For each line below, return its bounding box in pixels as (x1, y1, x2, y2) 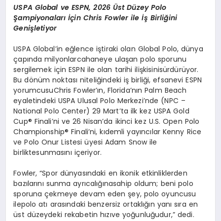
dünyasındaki (60, 168, 106, 178)
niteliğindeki (80, 74, 121, 85)
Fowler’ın (74, 85, 104, 95)
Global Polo (138, 43, 177, 54)
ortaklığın (123, 199, 155, 209)
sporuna (13, 188, 42, 199)
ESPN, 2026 (69, 2, 113, 12)
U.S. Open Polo (146, 116, 200, 126)
